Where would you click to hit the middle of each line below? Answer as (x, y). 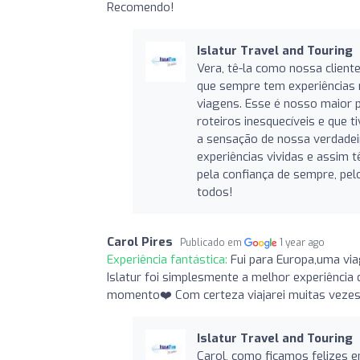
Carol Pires (140, 241)
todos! (215, 192)
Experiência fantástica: (169, 259)
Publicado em (212, 242)
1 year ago (303, 242)
